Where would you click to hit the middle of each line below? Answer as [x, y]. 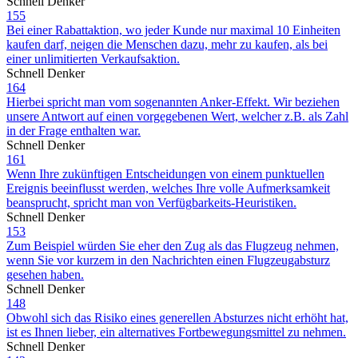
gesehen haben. [45, 274]
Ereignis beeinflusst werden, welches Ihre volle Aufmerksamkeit [168, 188]
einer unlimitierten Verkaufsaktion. [93, 58]
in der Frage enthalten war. [74, 130]
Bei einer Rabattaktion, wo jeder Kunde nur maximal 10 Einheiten [173, 30]
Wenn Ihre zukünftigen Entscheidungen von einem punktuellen [165, 173]
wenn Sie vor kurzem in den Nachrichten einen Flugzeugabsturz [168, 260]
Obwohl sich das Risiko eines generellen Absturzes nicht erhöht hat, [177, 317]
